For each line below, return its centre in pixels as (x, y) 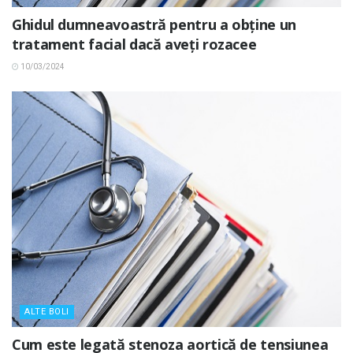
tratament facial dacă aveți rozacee (134, 45)
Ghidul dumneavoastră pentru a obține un (154, 25)
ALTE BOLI (47, 312)
